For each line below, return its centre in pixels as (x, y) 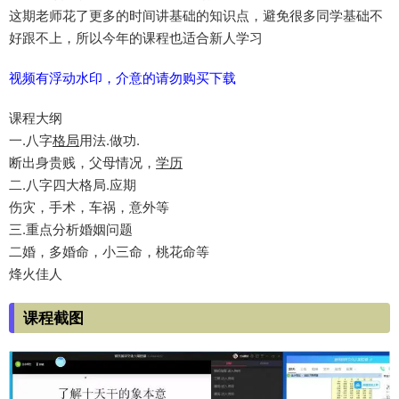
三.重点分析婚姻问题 (71, 230)
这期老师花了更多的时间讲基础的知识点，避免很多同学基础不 (196, 16)
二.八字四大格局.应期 (73, 185)
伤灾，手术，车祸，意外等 (89, 208)
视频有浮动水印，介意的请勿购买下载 (122, 78)
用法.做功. (110, 141)
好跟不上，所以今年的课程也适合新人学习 (136, 38)
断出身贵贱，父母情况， (82, 163)
